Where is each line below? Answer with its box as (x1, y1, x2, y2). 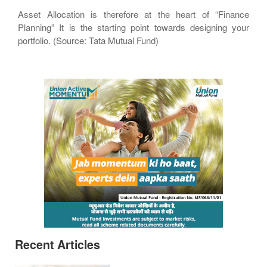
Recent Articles (15, 236, 100, 253)
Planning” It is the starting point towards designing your (18, 21, 249, 33)
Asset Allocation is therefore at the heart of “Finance (18, 8, 249, 20)
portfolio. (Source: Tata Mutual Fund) (18, 34, 159, 46)
